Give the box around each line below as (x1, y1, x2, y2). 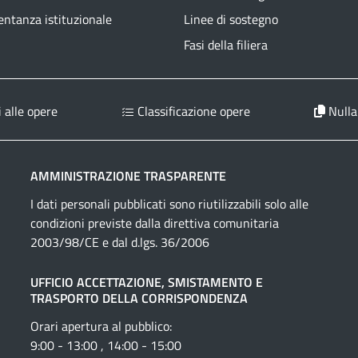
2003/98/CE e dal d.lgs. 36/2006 (30, 233, 209, 253)
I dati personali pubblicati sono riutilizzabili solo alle (30, 194, 308, 214)
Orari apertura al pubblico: (30, 316, 172, 336)
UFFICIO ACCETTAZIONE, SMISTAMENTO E (30, 272, 263, 292)
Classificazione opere (134, 101, 251, 121)
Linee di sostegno (184, 10, 278, 30)
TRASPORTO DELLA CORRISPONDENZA (30, 288, 248, 308)
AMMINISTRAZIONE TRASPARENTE (30, 166, 226, 186)
